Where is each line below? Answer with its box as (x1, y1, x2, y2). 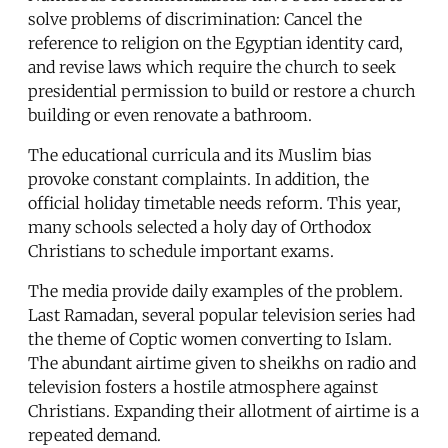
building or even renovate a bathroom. (28, 104, 312, 125)
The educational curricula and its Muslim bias (28, 144, 372, 165)
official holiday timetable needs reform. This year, (28, 192, 401, 213)
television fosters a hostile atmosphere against (28, 376, 378, 397)
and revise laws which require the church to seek (28, 56, 396, 77)
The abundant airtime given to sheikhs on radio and (28, 352, 416, 373)
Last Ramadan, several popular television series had (28, 304, 415, 325)
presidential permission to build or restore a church (28, 80, 416, 101)
